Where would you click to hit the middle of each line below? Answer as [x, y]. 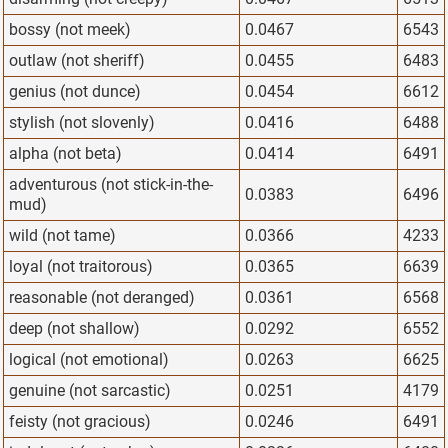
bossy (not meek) [70, 30]
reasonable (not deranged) [102, 298]
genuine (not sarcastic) [90, 391]
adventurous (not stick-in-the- [111, 185]
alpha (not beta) [65, 154]
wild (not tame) [62, 236]
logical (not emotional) [89, 360]
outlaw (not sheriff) [77, 61]
